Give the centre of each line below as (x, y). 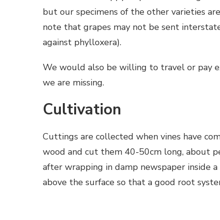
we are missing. (73, 82)
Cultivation (82, 110)
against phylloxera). (82, 42)
